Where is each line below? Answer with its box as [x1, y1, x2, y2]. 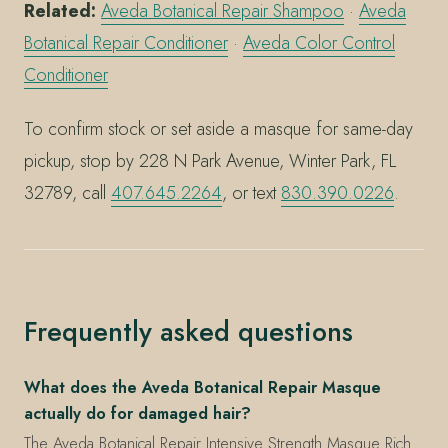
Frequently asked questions [24, 311, 353, 351]
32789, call [24, 179, 111, 206]
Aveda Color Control [243, 30, 395, 57]
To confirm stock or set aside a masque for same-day [24, 115, 413, 142]
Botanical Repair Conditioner [24, 30, 228, 57]
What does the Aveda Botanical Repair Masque [24, 375, 381, 399]
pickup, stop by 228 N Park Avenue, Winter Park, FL [24, 147, 396, 174]
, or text [222, 179, 281, 206]
